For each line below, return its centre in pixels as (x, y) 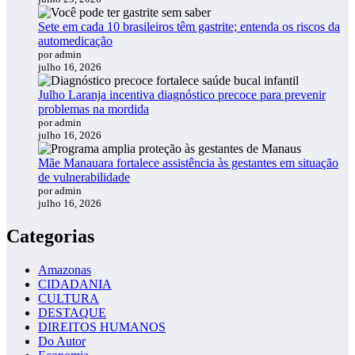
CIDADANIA (75, 284)
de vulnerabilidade (84, 177)
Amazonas (65, 269)
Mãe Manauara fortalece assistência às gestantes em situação (188, 162)
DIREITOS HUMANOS (102, 326)
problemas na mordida (94, 109)
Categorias (50, 236)
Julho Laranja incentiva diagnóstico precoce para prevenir (182, 94)
